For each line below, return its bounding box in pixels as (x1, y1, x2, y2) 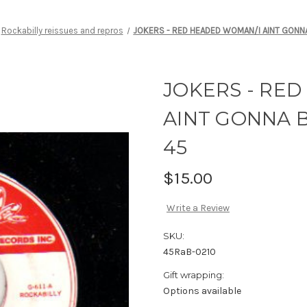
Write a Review (166, 202, 230, 214)
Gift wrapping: (163, 269, 224, 281)
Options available (163, 285, 241, 297)
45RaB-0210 (163, 246, 216, 258)
